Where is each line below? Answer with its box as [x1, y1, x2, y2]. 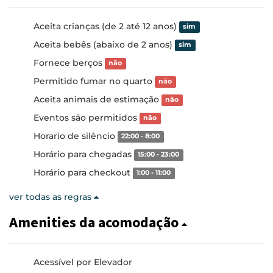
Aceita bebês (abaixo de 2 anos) [34, 38, 175, 50]
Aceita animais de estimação [34, 93, 161, 105]
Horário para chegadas [34, 148, 134, 160]
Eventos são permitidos [34, 112, 140, 123]
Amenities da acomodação [9, 213, 182, 232]
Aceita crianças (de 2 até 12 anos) [34, 20, 179, 32]
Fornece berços [34, 57, 105, 68]
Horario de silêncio [34, 130, 118, 141]
